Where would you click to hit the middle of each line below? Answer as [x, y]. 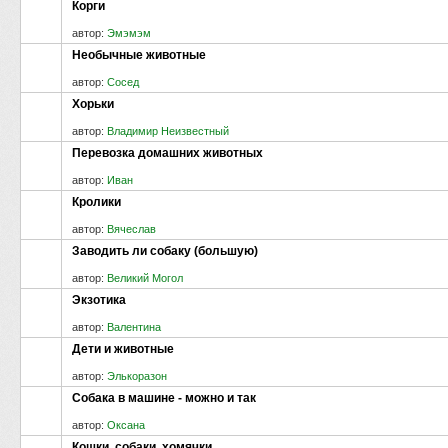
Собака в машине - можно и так [164, 397]
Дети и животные [123, 348]
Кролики [96, 201]
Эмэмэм [129, 32]
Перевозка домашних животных [167, 152]
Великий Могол [145, 277]
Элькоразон [137, 375]
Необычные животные [139, 54]
